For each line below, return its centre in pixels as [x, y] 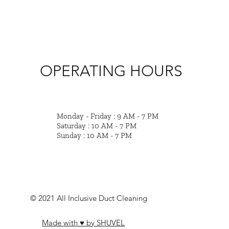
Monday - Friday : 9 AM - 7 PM [108, 116]
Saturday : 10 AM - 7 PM [97, 126]
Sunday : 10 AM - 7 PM [95, 136]
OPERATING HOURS [111, 71]
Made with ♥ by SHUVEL [84, 222]
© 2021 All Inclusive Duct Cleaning [88, 198]
